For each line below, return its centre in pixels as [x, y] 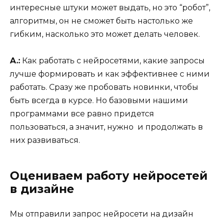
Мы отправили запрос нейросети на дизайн [102, 214]
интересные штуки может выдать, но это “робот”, [110, 7]
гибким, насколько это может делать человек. [105, 34]
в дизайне [42, 189]
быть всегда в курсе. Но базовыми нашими [99, 100]
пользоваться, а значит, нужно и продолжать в [106, 127]
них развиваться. [45, 140]
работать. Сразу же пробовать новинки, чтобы [104, 87]
